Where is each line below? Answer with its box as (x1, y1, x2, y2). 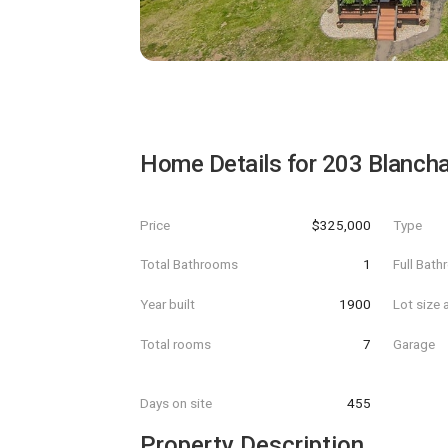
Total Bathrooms (140, 256, 238, 273)
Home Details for (140, 150, 322, 178)
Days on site (140, 395, 212, 412)
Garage (393, 335, 436, 352)
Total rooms (140, 335, 211, 352)
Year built (140, 295, 195, 312)
